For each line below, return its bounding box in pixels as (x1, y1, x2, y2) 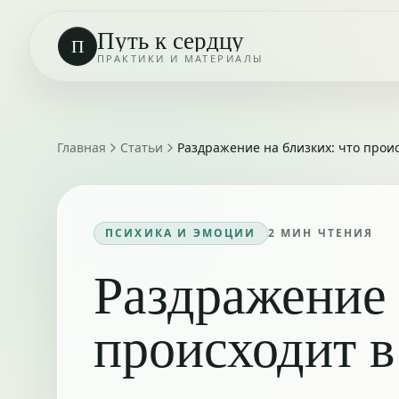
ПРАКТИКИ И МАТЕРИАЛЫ (97, 51, 264, 65)
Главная (57, 139, 106, 156)
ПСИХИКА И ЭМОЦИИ (105, 225, 256, 240)
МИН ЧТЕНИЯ (275, 225, 374, 240)
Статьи (120, 139, 163, 156)
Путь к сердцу (97, 22, 244, 56)
